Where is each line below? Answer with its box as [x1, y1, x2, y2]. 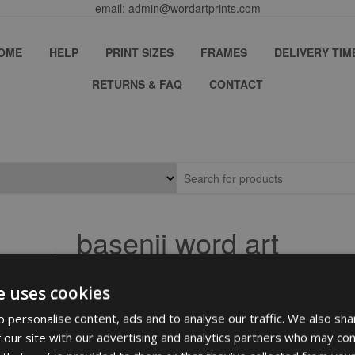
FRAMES [200, 44, 247, 60]
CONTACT [209, 76, 263, 92]
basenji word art [76, 222, 279, 262]
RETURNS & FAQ [92, 76, 182, 92]
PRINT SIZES [105, 44, 174, 60]
